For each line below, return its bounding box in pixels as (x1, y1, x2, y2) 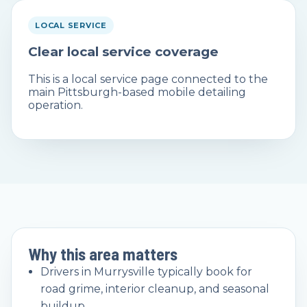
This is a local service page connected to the (28, 72, 268, 86)
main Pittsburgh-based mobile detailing (28, 85, 246, 99)
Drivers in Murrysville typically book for (40, 265, 252, 278)
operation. (28, 98, 83, 112)
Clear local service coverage (28, 43, 219, 60)
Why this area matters (28, 243, 177, 264)
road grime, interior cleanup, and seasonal (40, 282, 269, 295)
